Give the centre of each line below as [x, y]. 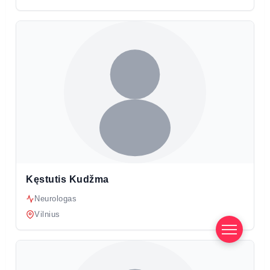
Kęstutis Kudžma [67, 180]
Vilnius [47, 215]
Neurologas [55, 199]
